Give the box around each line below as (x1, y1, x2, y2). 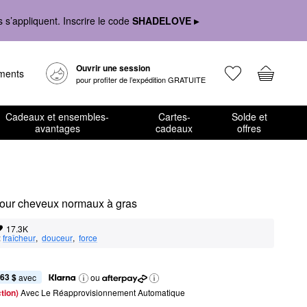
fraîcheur (3, 232, 36, 243)
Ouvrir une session (76, 62, 150, 74)
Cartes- (158, 110, 191, 123)
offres (237, 121, 262, 135)
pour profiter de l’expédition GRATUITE (76, 74, 206, 85)
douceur (42, 232, 73, 243)
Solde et (231, 110, 267, 123)
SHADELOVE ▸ (132, 13, 199, 27)
